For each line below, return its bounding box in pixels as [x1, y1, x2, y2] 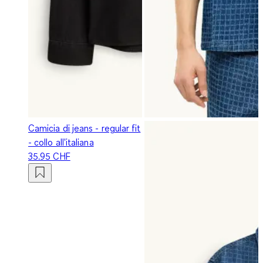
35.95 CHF [28, 150, 70, 162]
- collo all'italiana [28, 136, 94, 148]
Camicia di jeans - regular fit [28, 122, 141, 134]
